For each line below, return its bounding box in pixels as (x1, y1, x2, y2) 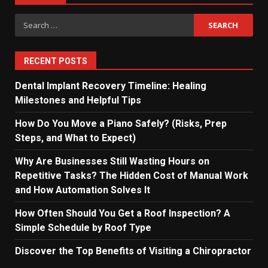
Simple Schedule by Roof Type (15, 222, 151, 233)
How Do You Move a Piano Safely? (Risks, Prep (15, 118, 227, 129)
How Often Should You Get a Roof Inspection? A (15, 208, 230, 219)
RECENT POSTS (24, 56, 87, 66)
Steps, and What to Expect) (15, 132, 136, 144)
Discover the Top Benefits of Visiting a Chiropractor (15, 245, 251, 257)
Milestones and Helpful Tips (15, 95, 141, 106)
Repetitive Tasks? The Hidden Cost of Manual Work (15, 170, 248, 181)
